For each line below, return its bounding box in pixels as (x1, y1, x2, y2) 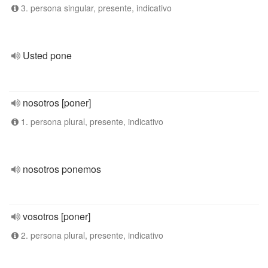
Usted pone (23, 48, 72, 62)
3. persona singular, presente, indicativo (19, 2, 172, 14)
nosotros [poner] (23, 96, 91, 109)
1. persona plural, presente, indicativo (19, 115, 163, 127)
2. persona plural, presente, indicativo (19, 229, 163, 241)
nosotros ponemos (23, 162, 101, 176)
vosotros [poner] (23, 209, 90, 223)
